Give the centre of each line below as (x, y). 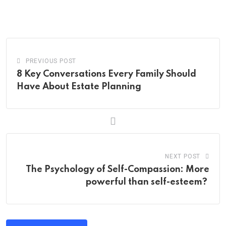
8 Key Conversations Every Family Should (106, 74)
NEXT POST (183, 157)
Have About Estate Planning (79, 87)
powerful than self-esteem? (148, 182)
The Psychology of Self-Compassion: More (118, 170)
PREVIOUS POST (51, 61)
